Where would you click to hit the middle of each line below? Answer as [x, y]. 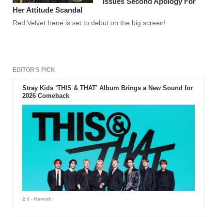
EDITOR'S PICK [34, 70]
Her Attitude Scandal [48, 10]
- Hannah [40, 199]
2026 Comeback [46, 96]
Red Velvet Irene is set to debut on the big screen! [89, 23]
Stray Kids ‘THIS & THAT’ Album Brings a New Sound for [107, 88]
